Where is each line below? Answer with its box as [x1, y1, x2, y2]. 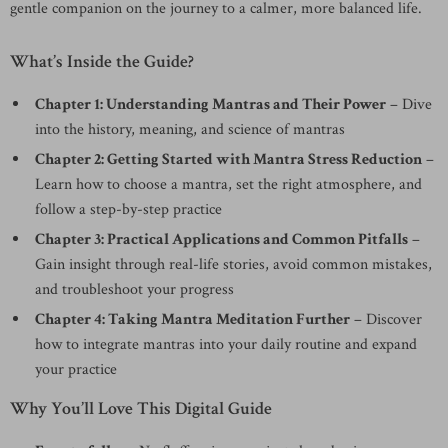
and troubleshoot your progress [35, 279, 234, 300]
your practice [35, 359, 117, 380]
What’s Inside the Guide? [10, 50, 194, 73]
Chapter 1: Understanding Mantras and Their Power [35, 94, 386, 115]
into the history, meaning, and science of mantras [35, 119, 345, 140]
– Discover [350, 309, 422, 330]
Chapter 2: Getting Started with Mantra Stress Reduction [35, 149, 422, 170]
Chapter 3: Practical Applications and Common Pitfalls [35, 229, 408, 250]
